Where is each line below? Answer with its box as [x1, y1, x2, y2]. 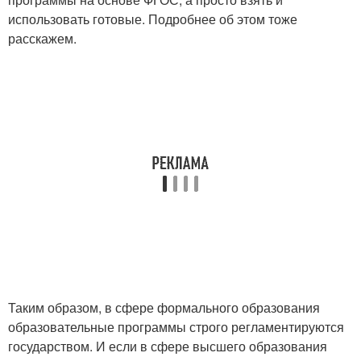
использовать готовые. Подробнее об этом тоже [8, 10, 297, 28]
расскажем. [8, 29, 77, 48]
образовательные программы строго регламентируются [8, 317, 344, 336]
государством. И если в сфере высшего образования [8, 337, 327, 355]
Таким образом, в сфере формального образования [8, 298, 320, 317]
